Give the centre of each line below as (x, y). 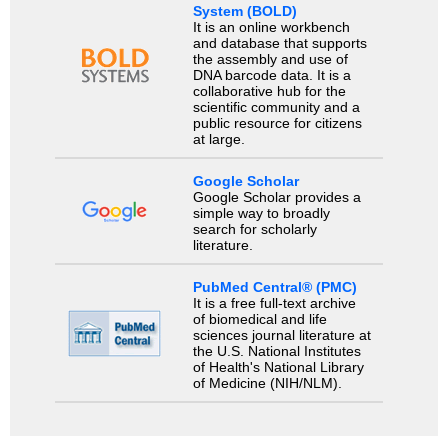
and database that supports (279, 42)
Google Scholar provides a (276, 196)
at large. (218, 138)
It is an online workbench (271, 26)
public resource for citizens (277, 122)
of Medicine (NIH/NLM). (267, 383)
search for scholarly (254, 228)
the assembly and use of (270, 58)
